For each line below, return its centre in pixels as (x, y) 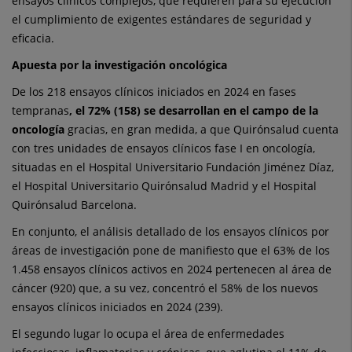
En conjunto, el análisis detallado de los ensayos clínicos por (170, 232)
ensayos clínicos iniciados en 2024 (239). (117, 307)
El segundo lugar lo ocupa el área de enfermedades (148, 334)
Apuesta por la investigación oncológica (119, 65)
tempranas (40, 111)
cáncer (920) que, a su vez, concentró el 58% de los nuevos (165, 288)
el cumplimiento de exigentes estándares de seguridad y (161, 20)
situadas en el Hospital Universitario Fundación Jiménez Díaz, (173, 167)
